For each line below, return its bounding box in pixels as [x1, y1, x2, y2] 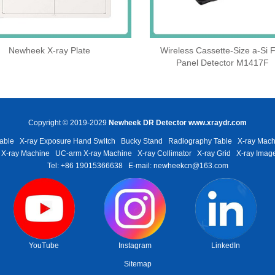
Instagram [118, 241, 152, 250]
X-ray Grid [197, 149, 231, 158]
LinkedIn [211, 241, 240, 250]
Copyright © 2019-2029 [28, 118, 109, 128]
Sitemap [123, 260, 152, 269]
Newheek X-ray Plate [8, 45, 90, 56]
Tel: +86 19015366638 [47, 161, 123, 171]
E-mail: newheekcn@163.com [128, 161, 228, 171]
